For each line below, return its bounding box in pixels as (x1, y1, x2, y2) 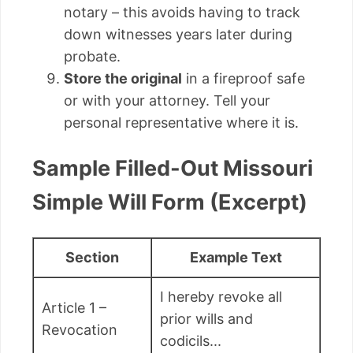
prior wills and (160, 310, 253, 327)
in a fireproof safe (182, 70, 305, 87)
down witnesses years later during (64, 26, 292, 43)
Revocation (42, 321, 117, 338)
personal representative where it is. (64, 114, 299, 132)
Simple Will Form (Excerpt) (32, 189, 307, 216)
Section (65, 248, 119, 266)
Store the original (64, 70, 182, 87)
